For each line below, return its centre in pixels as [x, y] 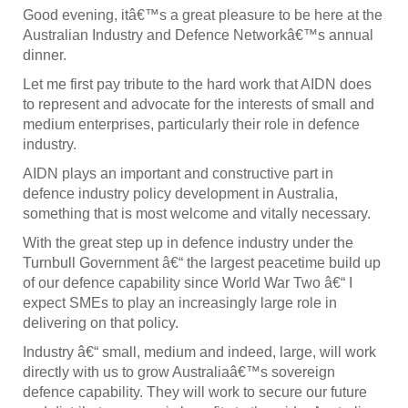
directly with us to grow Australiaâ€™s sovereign [179, 372]
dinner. [45, 56]
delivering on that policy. [101, 323]
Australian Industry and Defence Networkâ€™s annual [198, 36]
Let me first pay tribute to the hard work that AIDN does [197, 85]
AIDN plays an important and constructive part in [178, 174]
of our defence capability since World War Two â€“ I [188, 283]
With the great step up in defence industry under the [188, 243]
